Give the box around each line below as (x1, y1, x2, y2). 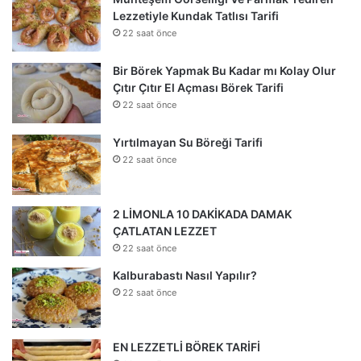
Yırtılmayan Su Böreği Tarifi (113, 135, 263, 149)
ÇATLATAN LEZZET (113, 223, 217, 238)
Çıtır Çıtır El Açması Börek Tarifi (113, 80, 284, 94)
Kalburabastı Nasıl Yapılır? (113, 268, 257, 282)
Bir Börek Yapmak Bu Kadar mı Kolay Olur (113, 63, 336, 77)
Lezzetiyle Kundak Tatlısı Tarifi (113, 8, 279, 23)
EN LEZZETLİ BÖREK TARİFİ (113, 339, 260, 354)
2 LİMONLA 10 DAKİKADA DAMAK (113, 206, 292, 221)
